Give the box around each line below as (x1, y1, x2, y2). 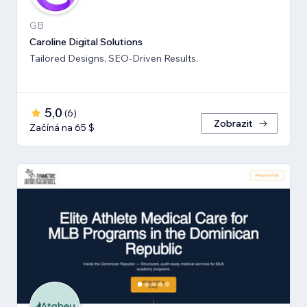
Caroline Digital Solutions (29, 35, 143, 48)
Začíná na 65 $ (29, 121, 95, 134)
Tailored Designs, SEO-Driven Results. (29, 51, 198, 64)
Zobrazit (214, 116, 253, 130)
